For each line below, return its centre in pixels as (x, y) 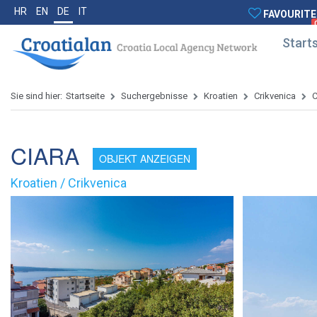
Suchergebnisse (154, 96)
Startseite (85, 96)
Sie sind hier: (36, 96)
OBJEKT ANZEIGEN (145, 159)
